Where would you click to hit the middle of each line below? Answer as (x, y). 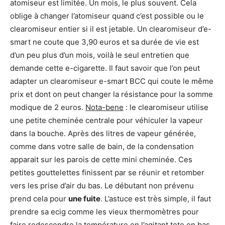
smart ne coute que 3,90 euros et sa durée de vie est (104, 42)
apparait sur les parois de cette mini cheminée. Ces (101, 160)
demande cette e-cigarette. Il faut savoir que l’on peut (105, 68)
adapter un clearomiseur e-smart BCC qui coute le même (112, 81)
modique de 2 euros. (48, 107)
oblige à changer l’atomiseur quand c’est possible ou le (107, 16)
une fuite (84, 199)
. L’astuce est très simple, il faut (156, 199)
